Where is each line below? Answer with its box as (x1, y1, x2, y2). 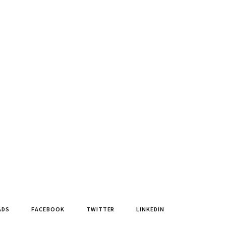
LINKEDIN (136, 205, 164, 213)
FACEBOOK (31, 205, 65, 213)
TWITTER (86, 205, 115, 213)
